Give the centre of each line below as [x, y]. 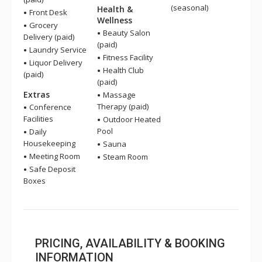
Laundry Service [57, 50]
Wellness [115, 20]
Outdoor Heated [131, 119]
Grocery [43, 25]
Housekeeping [49, 143]
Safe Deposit [51, 169]
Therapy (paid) [123, 106]
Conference [49, 107]
